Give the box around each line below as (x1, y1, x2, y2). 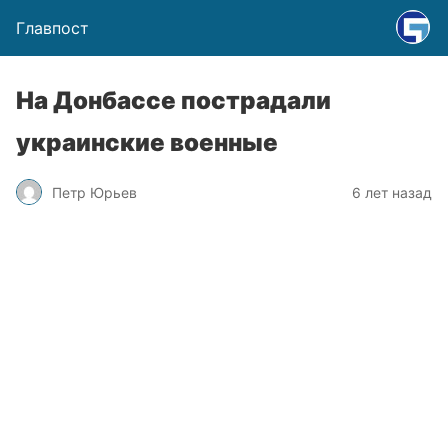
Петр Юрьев (52, 183, 137, 201)
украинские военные (16, 128, 278, 157)
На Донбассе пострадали (16, 86, 331, 115)
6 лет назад (352, 183, 432, 201)
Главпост (16, 18, 89, 38)
